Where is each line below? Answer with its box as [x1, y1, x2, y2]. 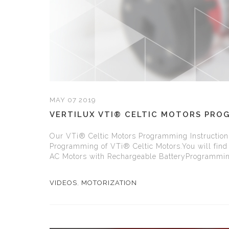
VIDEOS [50, 179, 77, 187]
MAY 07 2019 [50, 96, 96, 104]
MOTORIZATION [81, 179, 137, 187]
